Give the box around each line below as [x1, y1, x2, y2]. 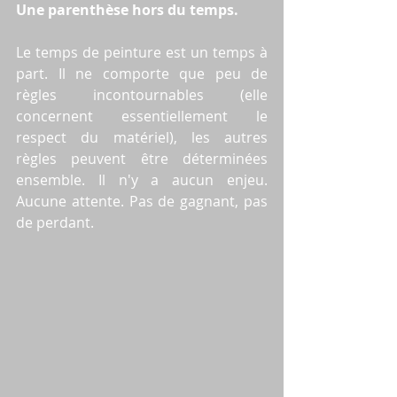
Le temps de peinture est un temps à [16, 43, 268, 63]
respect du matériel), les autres [16, 128, 268, 148]
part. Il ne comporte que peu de [16, 64, 268, 84]
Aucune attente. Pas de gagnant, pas [16, 191, 268, 212]
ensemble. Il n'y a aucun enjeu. [16, 170, 268, 191]
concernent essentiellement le [16, 106, 268, 127]
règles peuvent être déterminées [16, 149, 268, 169]
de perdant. [16, 213, 94, 233]
